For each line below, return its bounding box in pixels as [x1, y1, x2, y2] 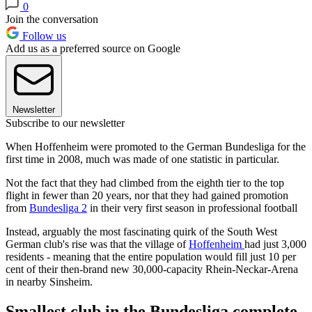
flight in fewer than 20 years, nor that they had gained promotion [6, 189, 288, 202]
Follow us [19, 30, 66, 42]
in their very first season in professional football [87, 202, 297, 214]
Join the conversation [6, 13, 98, 26]
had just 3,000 [244, 238, 306, 251]
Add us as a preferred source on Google [6, 42, 180, 55]
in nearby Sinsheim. [6, 276, 93, 288]
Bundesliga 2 [29, 202, 87, 214]
